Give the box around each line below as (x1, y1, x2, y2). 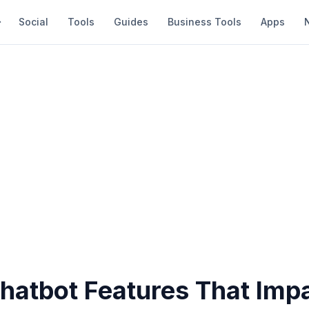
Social (19, 16, 48, 28)
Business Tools (168, 16, 241, 28)
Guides (114, 16, 148, 28)
